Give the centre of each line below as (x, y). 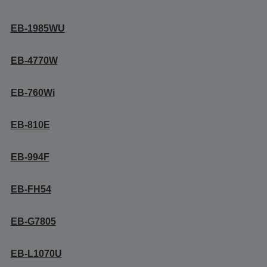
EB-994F (30, 157)
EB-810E (30, 125)
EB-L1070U (36, 254)
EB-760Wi (32, 93)
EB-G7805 (33, 221)
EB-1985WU (38, 28)
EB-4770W (34, 60)
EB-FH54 (31, 189)
